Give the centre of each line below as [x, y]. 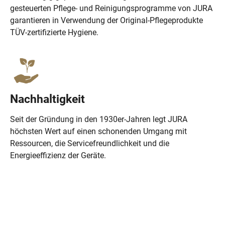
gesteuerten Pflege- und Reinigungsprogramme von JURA [111, 9]
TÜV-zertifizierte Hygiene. [54, 33]
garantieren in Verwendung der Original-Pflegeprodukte [106, 21]
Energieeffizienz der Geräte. [58, 156]
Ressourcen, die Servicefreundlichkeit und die [90, 144]
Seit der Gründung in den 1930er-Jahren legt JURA [99, 120]
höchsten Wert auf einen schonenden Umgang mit [98, 132]
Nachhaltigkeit [47, 99]
